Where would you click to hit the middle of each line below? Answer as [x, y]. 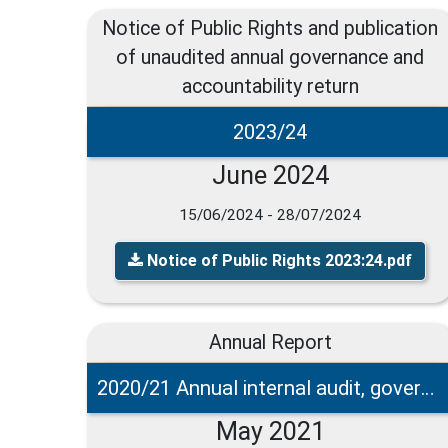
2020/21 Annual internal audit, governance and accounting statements [427, 387]
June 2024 [270, 175]
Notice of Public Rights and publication [270, 28]
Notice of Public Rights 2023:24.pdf [277, 260]
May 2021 [270, 431]
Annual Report [270, 342]
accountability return [270, 86]
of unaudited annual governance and [270, 57]
